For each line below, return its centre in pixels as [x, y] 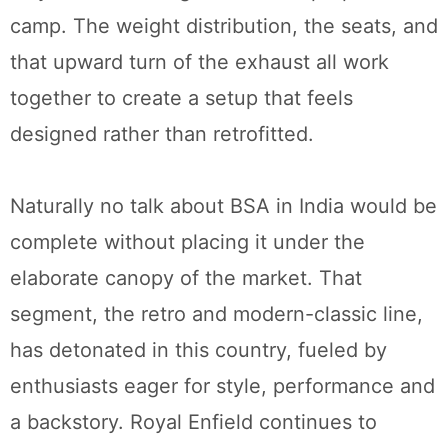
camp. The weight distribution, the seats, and [224, 26]
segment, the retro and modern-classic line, [216, 314]
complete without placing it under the [187, 242]
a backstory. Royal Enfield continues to [193, 422]
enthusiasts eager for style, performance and [222, 386]
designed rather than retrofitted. [162, 134]
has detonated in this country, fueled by [198, 350]
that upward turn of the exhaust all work [199, 62]
